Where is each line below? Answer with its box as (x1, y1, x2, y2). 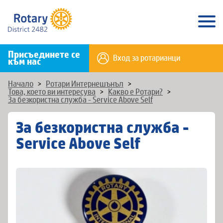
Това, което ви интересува (8, 88, 96, 96)
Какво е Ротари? (108, 88, 163, 96)
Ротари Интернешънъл (46, 80, 123, 88)
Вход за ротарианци (113, 54, 181, 62)
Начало (8, 80, 33, 88)
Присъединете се (8, 50, 81, 60)
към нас (8, 57, 41, 67)
